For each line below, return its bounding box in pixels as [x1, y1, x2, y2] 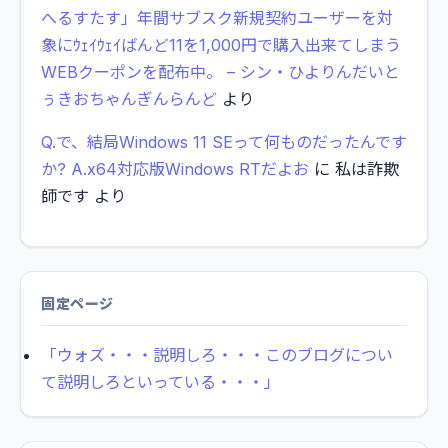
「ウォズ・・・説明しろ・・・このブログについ [41, 344, 393, 365]
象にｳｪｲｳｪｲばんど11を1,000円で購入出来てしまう [41, 34, 401, 55]
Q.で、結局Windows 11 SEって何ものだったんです [41, 131, 407, 152]
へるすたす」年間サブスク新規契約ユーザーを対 [41, 7, 393, 28]
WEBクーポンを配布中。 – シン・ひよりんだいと [41, 61, 400, 82]
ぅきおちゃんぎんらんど [41, 88, 217, 109]
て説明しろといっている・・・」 [41, 371, 280, 392]
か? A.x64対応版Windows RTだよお [41, 158, 309, 179]
